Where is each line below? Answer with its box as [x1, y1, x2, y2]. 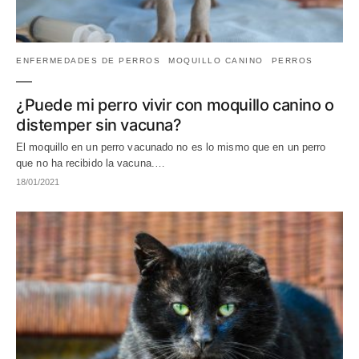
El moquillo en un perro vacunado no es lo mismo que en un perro [16, 141, 326, 154]
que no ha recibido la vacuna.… [16, 157, 166, 170]
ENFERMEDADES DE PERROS [16, 56, 160, 66]
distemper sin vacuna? [16, 115, 182, 135]
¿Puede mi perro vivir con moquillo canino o [16, 95, 334, 115]
